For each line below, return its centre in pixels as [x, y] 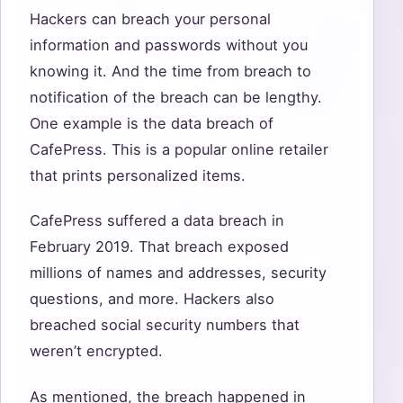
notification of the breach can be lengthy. [176, 97]
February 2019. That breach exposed [159, 247]
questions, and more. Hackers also [152, 299]
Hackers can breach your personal [150, 18]
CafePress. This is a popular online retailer [179, 149]
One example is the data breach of [152, 123]
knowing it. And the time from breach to [170, 71]
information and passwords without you [169, 45]
